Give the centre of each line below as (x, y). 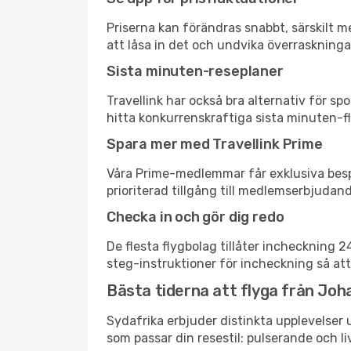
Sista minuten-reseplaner (195, 71)
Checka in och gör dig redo (195, 217)
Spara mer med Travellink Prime (215, 144)
